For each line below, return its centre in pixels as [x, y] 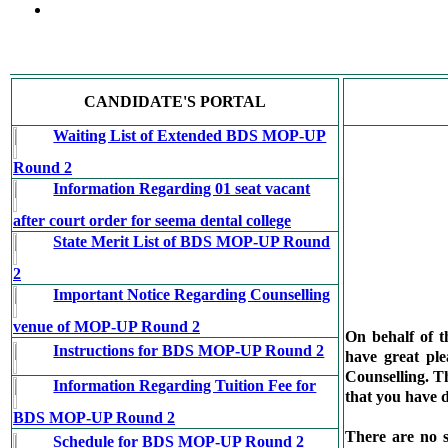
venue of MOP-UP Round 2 [106, 326]
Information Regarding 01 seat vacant [182, 188]
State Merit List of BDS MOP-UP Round [192, 241]
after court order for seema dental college [152, 220]
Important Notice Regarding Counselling [192, 294]
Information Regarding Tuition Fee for [185, 385]
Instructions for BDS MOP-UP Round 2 [189, 350]
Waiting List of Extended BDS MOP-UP [190, 135]
